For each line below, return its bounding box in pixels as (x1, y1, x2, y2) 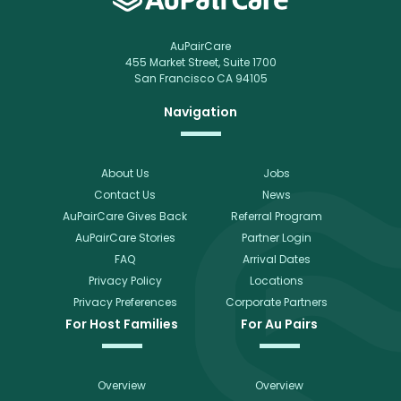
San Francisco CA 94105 (133, 70, 268, 86)
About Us (100, 165, 149, 181)
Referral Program (230, 208, 322, 224)
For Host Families (65, 314, 178, 333)
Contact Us (94, 186, 156, 202)
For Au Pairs (241, 314, 318, 333)
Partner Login (241, 229, 311, 245)
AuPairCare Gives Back (63, 208, 187, 224)
